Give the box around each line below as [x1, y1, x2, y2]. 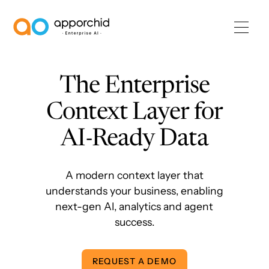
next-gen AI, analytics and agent [55, 200, 214, 213]
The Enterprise [59, 75, 210, 99]
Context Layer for [46, 101, 223, 125]
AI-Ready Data [61, 128, 208, 152]
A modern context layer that [65, 169, 204, 181]
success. [114, 216, 154, 228]
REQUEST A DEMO [92, 256, 177, 267]
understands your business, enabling [45, 184, 223, 197]
